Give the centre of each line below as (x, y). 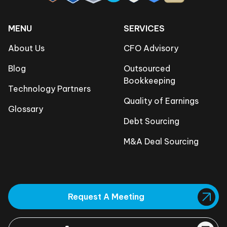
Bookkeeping (149, 81)
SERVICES (144, 29)
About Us (26, 48)
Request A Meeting (106, 197)
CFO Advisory (151, 48)
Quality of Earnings (161, 101)
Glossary (26, 109)
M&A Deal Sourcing (161, 142)
